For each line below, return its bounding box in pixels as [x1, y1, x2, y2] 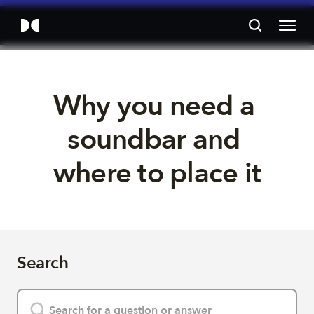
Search [17, 252, 69, 275]
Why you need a [53, 87, 261, 125]
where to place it [53, 154, 261, 193]
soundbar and [67, 121, 247, 159]
